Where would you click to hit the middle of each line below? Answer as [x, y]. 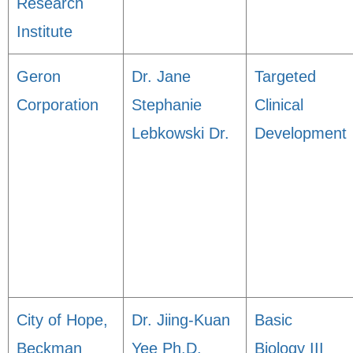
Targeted [285, 76]
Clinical [279, 105]
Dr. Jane [161, 76]
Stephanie [167, 105]
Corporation [58, 105]
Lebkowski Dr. [180, 133]
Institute [45, 32]
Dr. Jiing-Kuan [181, 320]
